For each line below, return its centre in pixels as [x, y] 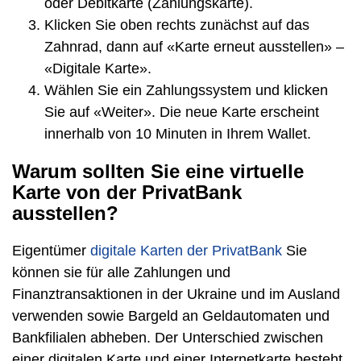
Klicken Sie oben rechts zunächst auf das [177, 25]
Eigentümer [51, 250]
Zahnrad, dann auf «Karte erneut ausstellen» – [194, 46]
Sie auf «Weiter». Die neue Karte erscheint [182, 112]
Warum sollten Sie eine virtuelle [158, 171]
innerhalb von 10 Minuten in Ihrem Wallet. [178, 133]
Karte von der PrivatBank [127, 192]
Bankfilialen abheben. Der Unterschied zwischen [168, 337]
